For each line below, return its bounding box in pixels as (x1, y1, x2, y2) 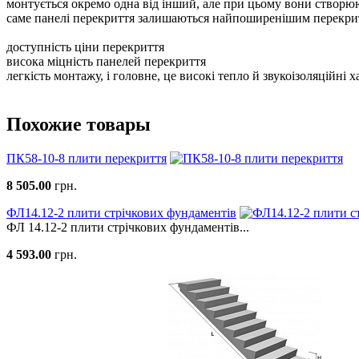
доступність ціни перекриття (6, 40, 164, 54)
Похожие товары (6, 114, 151, 135)
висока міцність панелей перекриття (6, 54, 206, 69)
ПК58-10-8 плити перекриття (6, 151, 167, 165)
